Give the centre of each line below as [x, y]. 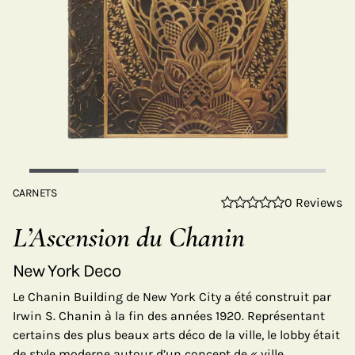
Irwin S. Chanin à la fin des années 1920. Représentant [169, 316]
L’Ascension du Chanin [129, 237]
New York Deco [67, 271]
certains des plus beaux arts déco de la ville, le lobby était [176, 335]
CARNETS [35, 193]
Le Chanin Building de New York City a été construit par [172, 297]
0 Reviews [313, 202]
